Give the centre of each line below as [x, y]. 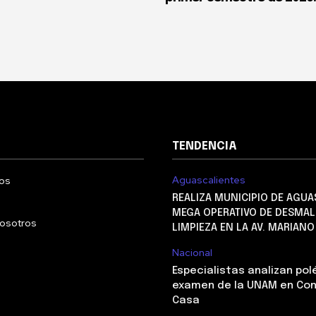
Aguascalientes [209, 180]
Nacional [192, 253]
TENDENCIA [205, 147]
